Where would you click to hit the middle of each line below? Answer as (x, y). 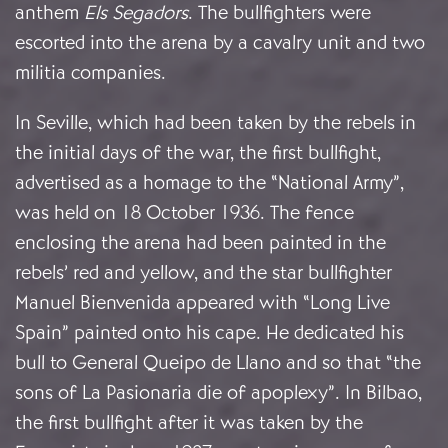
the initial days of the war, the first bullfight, (198, 153)
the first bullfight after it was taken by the (189, 423)
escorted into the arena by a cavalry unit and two (220, 43)
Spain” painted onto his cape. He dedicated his (209, 333)
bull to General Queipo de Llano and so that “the (218, 363)
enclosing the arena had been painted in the (200, 243)
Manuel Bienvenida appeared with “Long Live (202, 303)
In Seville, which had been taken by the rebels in (215, 123)
